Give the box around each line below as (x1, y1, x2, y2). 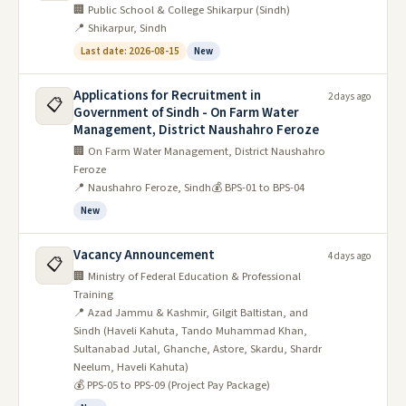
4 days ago (328, 249, 371, 263)
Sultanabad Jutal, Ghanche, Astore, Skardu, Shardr (73, 341, 322, 357)
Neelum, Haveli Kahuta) (73, 359, 188, 375)
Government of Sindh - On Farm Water (73, 103, 299, 122)
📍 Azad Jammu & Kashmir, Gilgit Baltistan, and (73, 304, 308, 321)
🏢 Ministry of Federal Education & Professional (73, 268, 301, 285)
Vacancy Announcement (73, 246, 215, 265)
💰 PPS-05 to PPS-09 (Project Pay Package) (73, 377, 270, 393)
